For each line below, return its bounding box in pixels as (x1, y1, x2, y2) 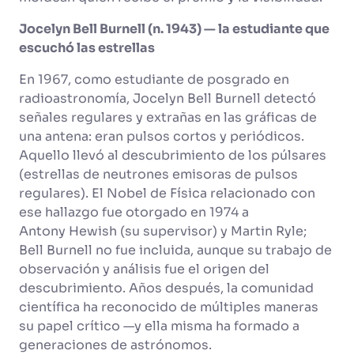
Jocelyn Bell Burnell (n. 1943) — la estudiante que (19, 21, 330, 37)
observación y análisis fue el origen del (19, 261, 269, 277)
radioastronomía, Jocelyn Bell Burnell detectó (19, 90, 316, 107)
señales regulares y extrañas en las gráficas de (19, 109, 317, 126)
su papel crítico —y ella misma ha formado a (19, 318, 299, 334)
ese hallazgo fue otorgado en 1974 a (19, 204, 249, 220)
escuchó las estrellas (19, 40, 155, 56)
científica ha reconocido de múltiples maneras (19, 299, 318, 315)
